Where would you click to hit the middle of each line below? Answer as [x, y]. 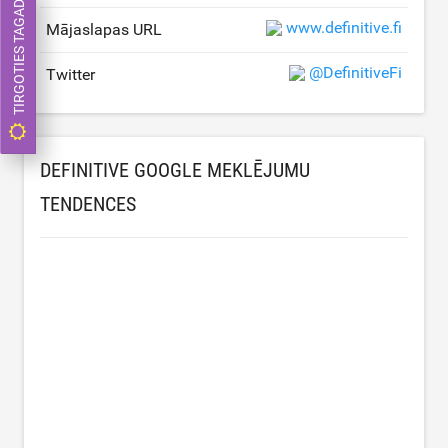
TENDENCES [88, 203]
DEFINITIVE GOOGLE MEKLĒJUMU [175, 169]
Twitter [70, 74]
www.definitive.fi [344, 27]
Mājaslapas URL [104, 29]
